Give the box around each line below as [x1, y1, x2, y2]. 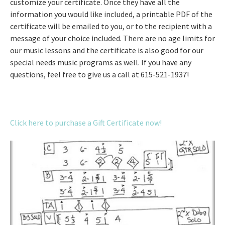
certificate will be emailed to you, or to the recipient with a [10, 21, 212, 31]
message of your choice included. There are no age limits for [10, 33, 215, 43]
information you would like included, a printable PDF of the [10, 9, 212, 19]
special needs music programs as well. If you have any [10, 57, 191, 67]
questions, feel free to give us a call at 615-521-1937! [10, 69, 189, 79]
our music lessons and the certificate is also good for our [10, 45, 203, 55]
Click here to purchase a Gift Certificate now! [10, 117, 162, 128]
